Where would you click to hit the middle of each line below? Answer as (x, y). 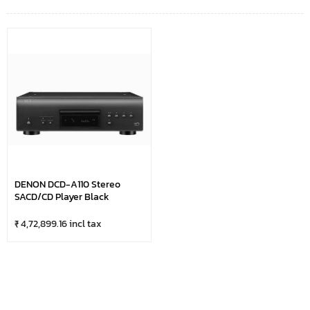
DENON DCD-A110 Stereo (67, 184)
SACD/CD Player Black (62, 197)
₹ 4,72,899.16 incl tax (58, 224)
